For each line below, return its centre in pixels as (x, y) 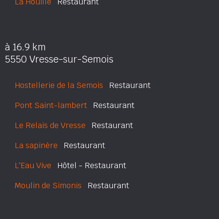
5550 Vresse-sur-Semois (59, 59)
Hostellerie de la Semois (59, 85)
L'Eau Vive (33, 165)
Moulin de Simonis (48, 186)
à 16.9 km (25, 47)
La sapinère (36, 145)
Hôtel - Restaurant (89, 165)
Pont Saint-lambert (51, 105)
